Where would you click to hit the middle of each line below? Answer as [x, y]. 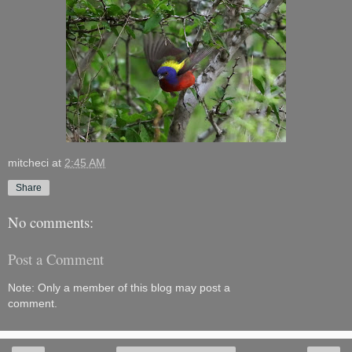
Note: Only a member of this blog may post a [119, 288]
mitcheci [28, 162]
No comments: [51, 222]
